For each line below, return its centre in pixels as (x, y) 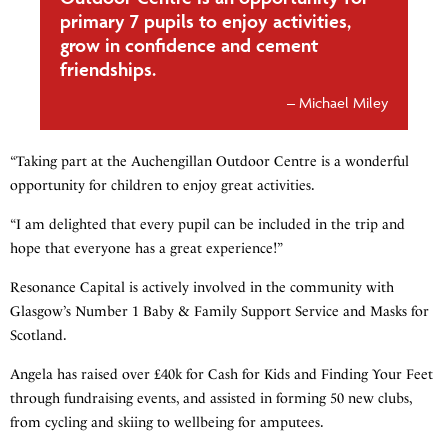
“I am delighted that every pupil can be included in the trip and (207, 225)
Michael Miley (343, 103)
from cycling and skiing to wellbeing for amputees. (167, 423)
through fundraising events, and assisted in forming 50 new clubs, (211, 399)
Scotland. (38, 336)
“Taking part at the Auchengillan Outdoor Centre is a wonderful (209, 162)
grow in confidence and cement (189, 45)
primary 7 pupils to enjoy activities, (205, 21)
